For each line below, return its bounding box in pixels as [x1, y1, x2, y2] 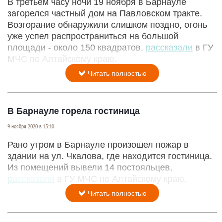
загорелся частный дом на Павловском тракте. [7, 8, 202, 19]
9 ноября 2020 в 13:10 [7, 123, 54, 130]
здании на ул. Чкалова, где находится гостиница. [7, 151, 212, 162]
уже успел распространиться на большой [7, 31, 178, 42]
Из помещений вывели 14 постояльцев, [7, 163, 172, 173]
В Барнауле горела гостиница [7, 106, 140, 116]
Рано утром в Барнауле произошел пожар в [7, 140, 189, 150]
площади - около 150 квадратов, [7, 43, 146, 53]
